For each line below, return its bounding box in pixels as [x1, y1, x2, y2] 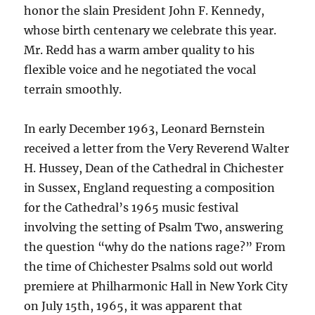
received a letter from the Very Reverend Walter [24, 141, 290, 156]
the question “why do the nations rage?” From [24, 240, 286, 255]
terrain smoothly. [24, 82, 122, 97]
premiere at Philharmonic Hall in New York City [24, 279, 288, 294]
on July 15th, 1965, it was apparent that [24, 299, 243, 314]
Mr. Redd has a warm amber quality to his [24, 43, 255, 58]
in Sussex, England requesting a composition [24, 181, 276, 195]
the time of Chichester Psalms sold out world [24, 259, 274, 274]
